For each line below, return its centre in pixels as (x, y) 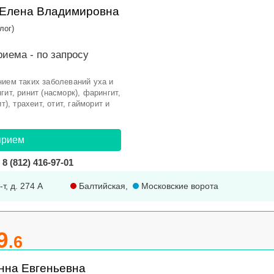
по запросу (63, 55)
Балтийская (101, 186)
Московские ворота (179, 186)
